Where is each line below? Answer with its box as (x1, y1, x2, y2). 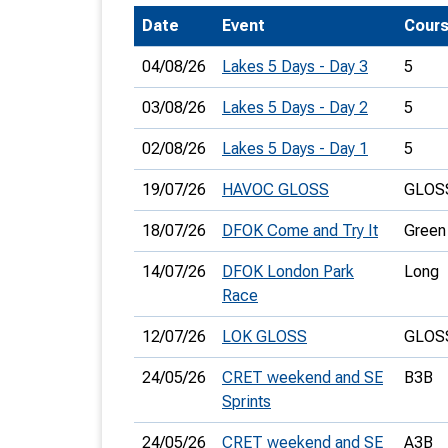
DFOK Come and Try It (222, 221, 378, 240)
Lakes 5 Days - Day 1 (222, 139, 368, 158)
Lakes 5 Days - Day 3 (222, 57, 368, 76)
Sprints (222, 392, 271, 411)
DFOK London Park (222, 262, 354, 281)
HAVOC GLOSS (222, 180, 329, 199)
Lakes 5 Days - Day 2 (222, 98, 368, 117)
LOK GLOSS (222, 327, 307, 346)
